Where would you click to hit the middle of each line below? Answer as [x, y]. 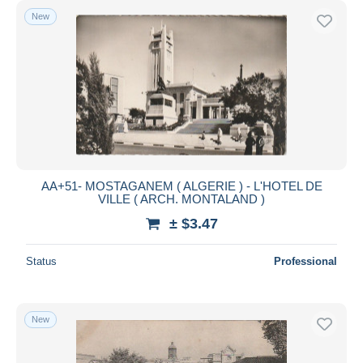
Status [41, 261]
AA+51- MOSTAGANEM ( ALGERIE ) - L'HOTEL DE [181, 186]
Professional [305, 261]
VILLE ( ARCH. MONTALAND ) [181, 199]
